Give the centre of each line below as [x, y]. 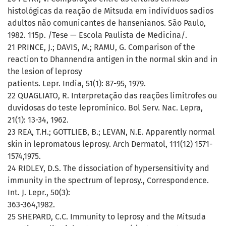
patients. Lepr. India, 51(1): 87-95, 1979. [77, 84]
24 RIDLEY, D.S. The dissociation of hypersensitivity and [108, 168]
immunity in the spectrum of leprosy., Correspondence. [108, 181]
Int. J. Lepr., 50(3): [39, 193]
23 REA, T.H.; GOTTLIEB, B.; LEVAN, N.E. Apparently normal [111, 132]
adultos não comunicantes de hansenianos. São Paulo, [107, 23]
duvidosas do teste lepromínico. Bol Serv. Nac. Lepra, [105, 108]
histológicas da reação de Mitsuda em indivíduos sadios [110, 11]
